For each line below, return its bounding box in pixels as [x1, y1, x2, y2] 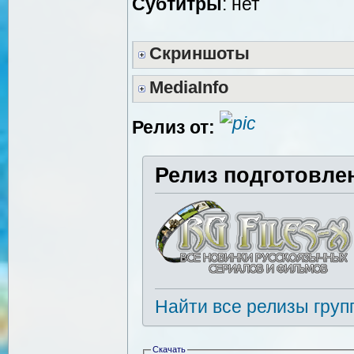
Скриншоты [149, 43, 250, 63]
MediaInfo [149, 77, 228, 97]
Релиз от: [132, 116, 215, 137]
